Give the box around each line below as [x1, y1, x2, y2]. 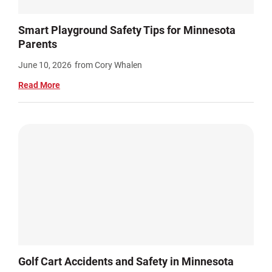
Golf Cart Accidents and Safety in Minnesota [18, 255, 234, 268]
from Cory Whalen [75, 60, 142, 70]
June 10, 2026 [18, 60, 72, 70]
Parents [18, 38, 57, 51]
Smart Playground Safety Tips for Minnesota [18, 24, 236, 37]
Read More [18, 80, 60, 90]
